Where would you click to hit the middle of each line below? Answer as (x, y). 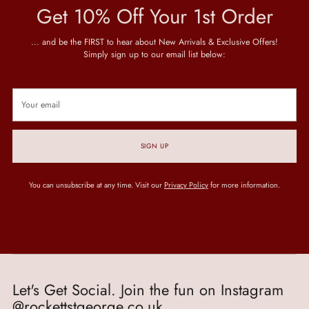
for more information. (244, 185)
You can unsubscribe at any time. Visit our (97, 185)
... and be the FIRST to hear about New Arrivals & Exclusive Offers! (154, 42)
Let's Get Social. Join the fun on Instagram (148, 290)
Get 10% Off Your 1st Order (154, 17)
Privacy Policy (186, 185)
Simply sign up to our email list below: (154, 55)
